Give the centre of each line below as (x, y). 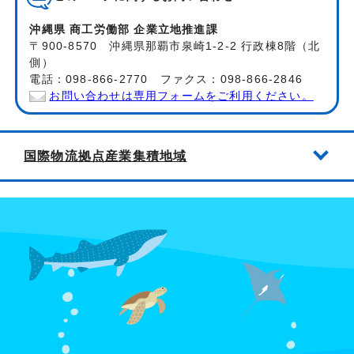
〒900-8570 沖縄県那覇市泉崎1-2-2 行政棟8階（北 (175, 46)
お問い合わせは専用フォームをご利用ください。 (181, 96)
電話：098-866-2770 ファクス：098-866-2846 (166, 79)
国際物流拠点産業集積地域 (105, 155)
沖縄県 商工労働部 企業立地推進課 (124, 29)
